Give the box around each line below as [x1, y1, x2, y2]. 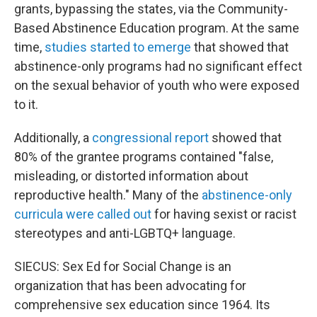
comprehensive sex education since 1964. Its [14, 297, 270, 312]
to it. [14, 97, 38, 112]
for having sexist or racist [151, 207, 296, 221]
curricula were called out [14, 207, 151, 221]
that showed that [191, 40, 289, 54]
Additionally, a [14, 130, 92, 145]
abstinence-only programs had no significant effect [14, 59, 302, 74]
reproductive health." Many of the [14, 188, 202, 202]
